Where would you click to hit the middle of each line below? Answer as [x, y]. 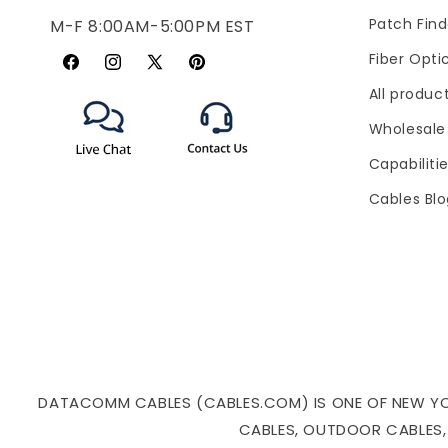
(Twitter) [178, 97]
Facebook [96, 72]
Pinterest [220, 72]
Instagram [141, 72]
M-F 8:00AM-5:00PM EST [152, 27]
